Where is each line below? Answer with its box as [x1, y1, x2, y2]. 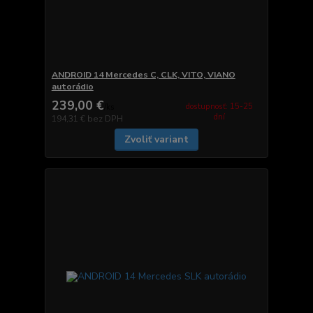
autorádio [51, 80, 94, 92]
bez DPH [87, 112, 123, 124]
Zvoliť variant [124, 132, 189, 146]
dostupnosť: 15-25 [186, 101, 254, 112]
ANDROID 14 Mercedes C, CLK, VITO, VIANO [51, 68, 235, 80]
